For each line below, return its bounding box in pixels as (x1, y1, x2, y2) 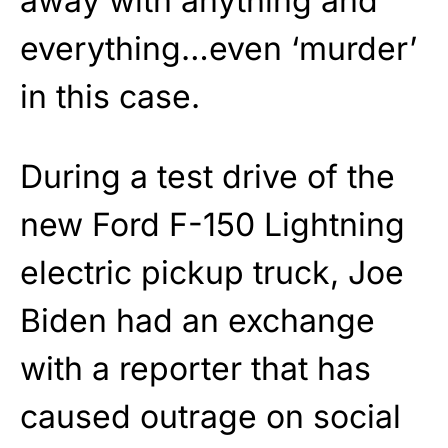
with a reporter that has (20, 349, 371, 388)
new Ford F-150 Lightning (20, 205, 405, 244)
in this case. (20, 77, 200, 116)
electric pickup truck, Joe (20, 253, 404, 292)
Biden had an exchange (20, 301, 375, 340)
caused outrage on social (20, 397, 401, 436)
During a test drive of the (20, 157, 395, 196)
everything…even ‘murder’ (20, 29, 417, 68)
